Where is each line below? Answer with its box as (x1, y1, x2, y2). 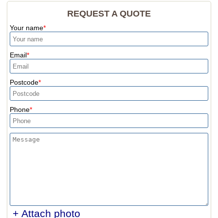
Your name (9, 24, 43, 32)
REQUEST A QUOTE (67, 9, 151, 18)
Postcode (9, 78, 38, 86)
